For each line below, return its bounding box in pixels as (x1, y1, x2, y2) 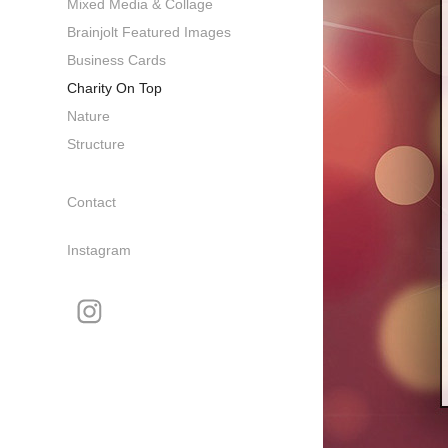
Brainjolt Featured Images (67, 24, 232, 41)
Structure (67, 136, 126, 153)
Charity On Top (67, 80, 163, 97)
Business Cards (67, 52, 167, 69)
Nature (67, 108, 111, 125)
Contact (67, 194, 117, 211)
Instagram (67, 242, 132, 259)
